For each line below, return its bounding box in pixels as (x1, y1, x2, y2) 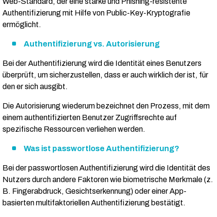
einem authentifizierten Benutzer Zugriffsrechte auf (2, 113, 177, 122)
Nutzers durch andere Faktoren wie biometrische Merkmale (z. (2, 175, 213, 184)
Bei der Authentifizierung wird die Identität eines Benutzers (2, 59, 201, 68)
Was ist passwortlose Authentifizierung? (24, 144, 179, 153)
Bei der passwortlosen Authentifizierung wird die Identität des (2, 164, 210, 172)
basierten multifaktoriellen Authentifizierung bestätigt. (2, 199, 186, 207)
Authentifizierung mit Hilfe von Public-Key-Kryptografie (2, 9, 190, 17)
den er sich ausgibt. (2, 82, 68, 91)
